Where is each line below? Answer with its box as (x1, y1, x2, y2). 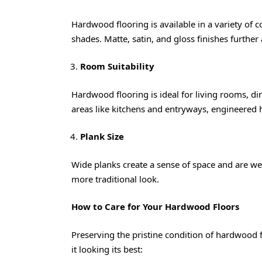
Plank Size (80, 130, 124, 143)
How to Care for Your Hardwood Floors (71, 201, 239, 213)
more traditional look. (71, 173, 159, 185)
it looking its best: (71, 243, 143, 255)
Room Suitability (80, 60, 154, 73)
